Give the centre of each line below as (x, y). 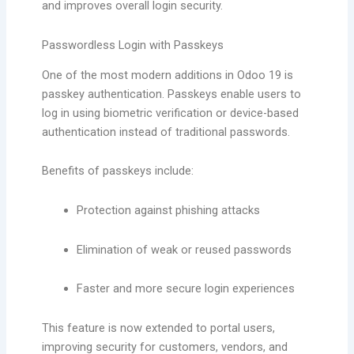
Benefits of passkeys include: (117, 171)
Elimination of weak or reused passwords (184, 249)
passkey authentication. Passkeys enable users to (171, 94)
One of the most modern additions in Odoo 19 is (167, 75)
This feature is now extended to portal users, (158, 328)
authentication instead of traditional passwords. (166, 132)
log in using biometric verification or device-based (170, 113)
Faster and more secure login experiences (185, 289)
